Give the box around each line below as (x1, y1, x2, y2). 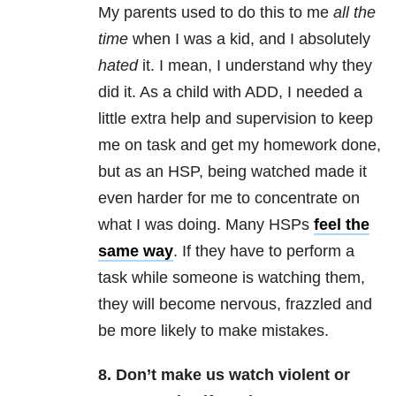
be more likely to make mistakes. (98, 322, 329, 340)
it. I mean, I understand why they (142, 57, 372, 75)
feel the (314, 216, 369, 234)
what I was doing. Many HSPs (98, 216, 314, 234)
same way (98, 242, 173, 261)
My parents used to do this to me (98, 4, 333, 22)
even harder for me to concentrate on (98, 189, 360, 208)
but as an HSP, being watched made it (98, 163, 367, 181)
